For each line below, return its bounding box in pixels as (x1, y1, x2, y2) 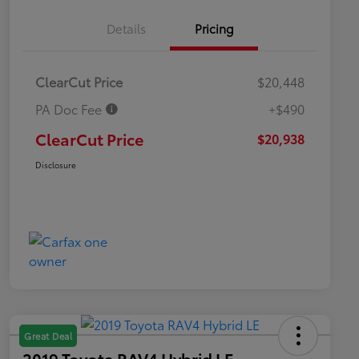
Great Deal (24, 329, 72, 343)
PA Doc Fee (35, 99, 105, 119)
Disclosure (35, 159, 76, 171)
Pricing (194, 19, 234, 38)
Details (106, 19, 146, 38)
